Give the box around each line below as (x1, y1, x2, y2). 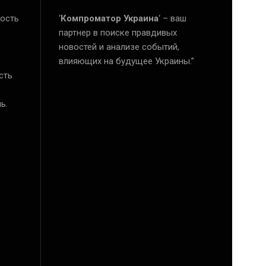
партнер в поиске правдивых (58, 27, 177, 39)
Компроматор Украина (60, 13, 159, 24)
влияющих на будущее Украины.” (58, 56, 194, 67)
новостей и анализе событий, (58, 42, 179, 53)
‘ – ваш (158, 13, 186, 24)
